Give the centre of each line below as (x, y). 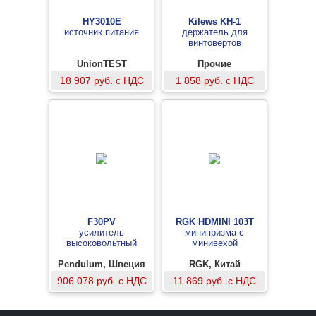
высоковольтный (102, 243)
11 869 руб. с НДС (214, 281)
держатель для (214, 32)
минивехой (214, 243)
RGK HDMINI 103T (214, 222)
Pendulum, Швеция (102, 264)
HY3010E (102, 22)
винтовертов (214, 43)
